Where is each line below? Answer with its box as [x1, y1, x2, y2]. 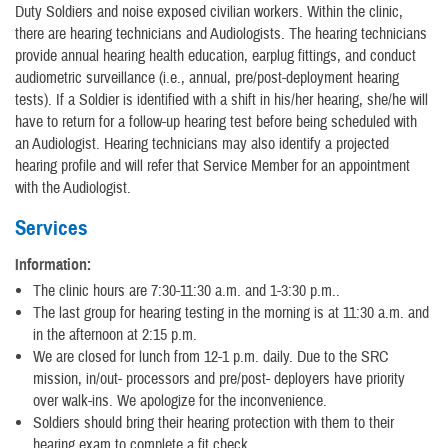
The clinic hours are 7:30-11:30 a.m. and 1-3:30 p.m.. [33, 280, 340, 301]
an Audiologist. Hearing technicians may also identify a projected [15, 133, 389, 154]
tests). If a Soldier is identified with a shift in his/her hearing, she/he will [15, 89, 428, 110]
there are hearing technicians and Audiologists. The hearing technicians [15, 23, 427, 44]
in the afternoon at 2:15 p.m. [33, 324, 197, 345]
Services [15, 214, 88, 241]
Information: [15, 254, 91, 275]
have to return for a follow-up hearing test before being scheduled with [15, 111, 417, 132]
